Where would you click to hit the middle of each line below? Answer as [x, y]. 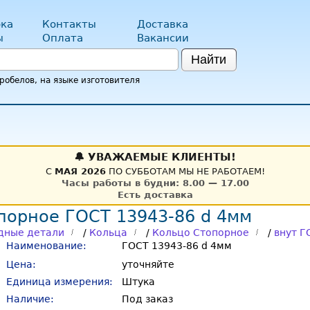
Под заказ [147, 299]
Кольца [108, 232]
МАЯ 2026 [80, 171]
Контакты [70, 24]
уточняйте [148, 264]
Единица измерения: [60, 282]
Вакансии [163, 38]
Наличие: [30, 299]
